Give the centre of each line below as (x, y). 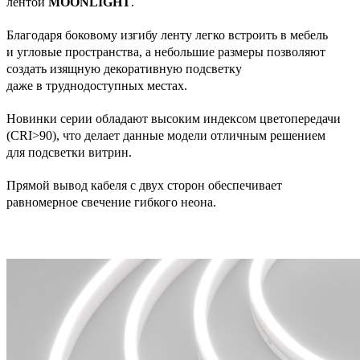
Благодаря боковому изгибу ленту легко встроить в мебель (167, 35)
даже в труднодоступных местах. (97, 86)
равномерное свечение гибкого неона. (111, 202)
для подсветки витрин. (69, 152)
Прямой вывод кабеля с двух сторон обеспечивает (144, 185)
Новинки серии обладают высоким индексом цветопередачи (174, 119)
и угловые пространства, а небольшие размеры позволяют (166, 52)
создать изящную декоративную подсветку (124, 69)
